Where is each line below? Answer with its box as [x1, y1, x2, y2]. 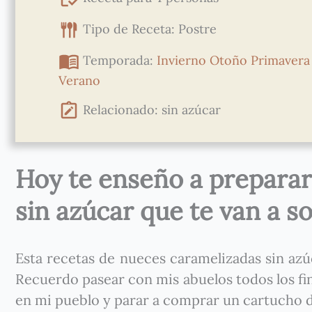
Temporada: [82, 52, 157, 68]
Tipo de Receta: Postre [82, 20, 217, 37]
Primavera [250, 52, 310, 68]
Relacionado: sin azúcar [79, 101, 221, 118]
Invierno [156, 52, 206, 68]
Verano [58, 72, 100, 88]
